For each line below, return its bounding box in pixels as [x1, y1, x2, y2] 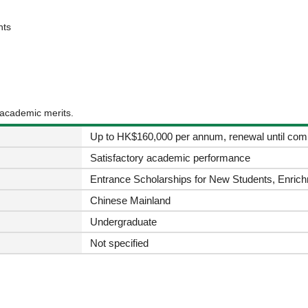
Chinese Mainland [89, 195, 170, 207]
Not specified [89, 237, 148, 250]
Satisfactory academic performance [89, 152, 250, 164]
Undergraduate [89, 216, 157, 228]
